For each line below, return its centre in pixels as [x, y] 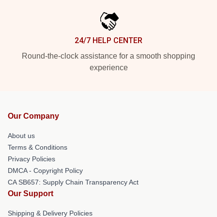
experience [108, 67]
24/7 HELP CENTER [108, 40]
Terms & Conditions [38, 147]
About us [21, 135]
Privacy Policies [31, 159]
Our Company [33, 116]
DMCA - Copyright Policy [45, 170]
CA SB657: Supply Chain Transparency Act [73, 182]
